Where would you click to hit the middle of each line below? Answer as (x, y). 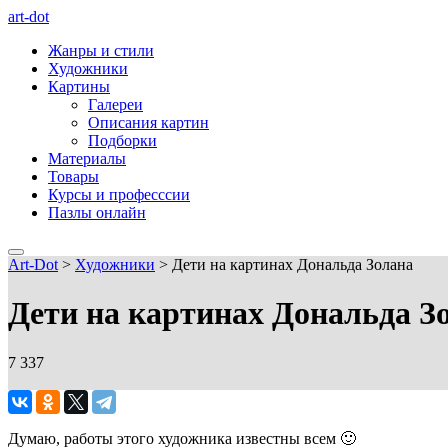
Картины (79, 86)
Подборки (122, 140)
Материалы (87, 158)
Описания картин (148, 122)
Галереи (115, 104)
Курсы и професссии (119, 194)
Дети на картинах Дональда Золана (292, 264)
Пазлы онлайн (97, 212)
